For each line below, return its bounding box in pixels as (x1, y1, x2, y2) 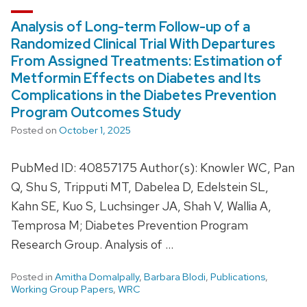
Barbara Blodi (144, 269, 206, 284)
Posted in (11, 269, 55, 284)
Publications (210, 269, 265, 284)
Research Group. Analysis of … (11, 236, 173, 252)
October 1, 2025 (59, 123, 131, 137)
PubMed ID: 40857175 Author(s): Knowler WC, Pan (11, 159, 295, 175)
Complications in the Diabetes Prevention (11, 86, 276, 104)
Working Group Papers (11, 282, 113, 296)
